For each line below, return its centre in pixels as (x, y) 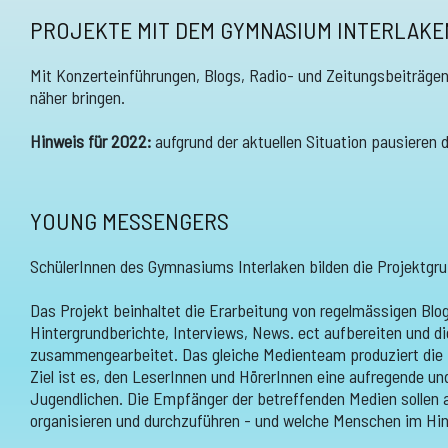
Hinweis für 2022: (92, 141)
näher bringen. (77, 97)
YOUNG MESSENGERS (129, 220)
